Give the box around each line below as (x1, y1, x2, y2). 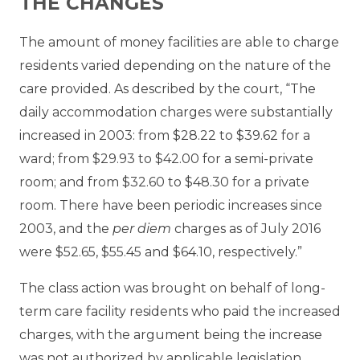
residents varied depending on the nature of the (19, 57, 331, 73)
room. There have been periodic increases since (19, 197, 322, 213)
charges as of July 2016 (171, 220, 321, 236)
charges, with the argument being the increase (19, 326, 322, 342)
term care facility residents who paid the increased (19, 303, 341, 319)
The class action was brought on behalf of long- (19, 280, 325, 296)
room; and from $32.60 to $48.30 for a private (19, 174, 309, 190)
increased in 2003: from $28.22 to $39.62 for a (19, 127, 310, 143)
